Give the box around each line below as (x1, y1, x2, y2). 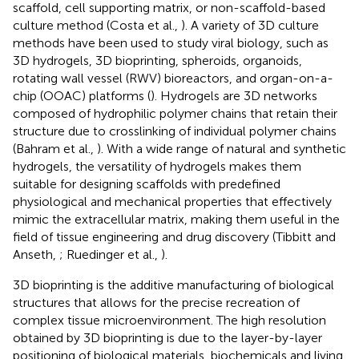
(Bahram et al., (13, 140, 97, 156)
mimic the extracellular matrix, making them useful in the (13, 211, 340, 227)
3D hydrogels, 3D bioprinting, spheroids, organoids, (13, 52, 302, 68)
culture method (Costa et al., (13, 17, 181, 33)
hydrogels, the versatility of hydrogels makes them (13, 158, 301, 174)
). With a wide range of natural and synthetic (97, 140, 346, 156)
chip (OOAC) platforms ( (13, 87, 151, 103)
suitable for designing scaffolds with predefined (13, 175, 280, 192)
